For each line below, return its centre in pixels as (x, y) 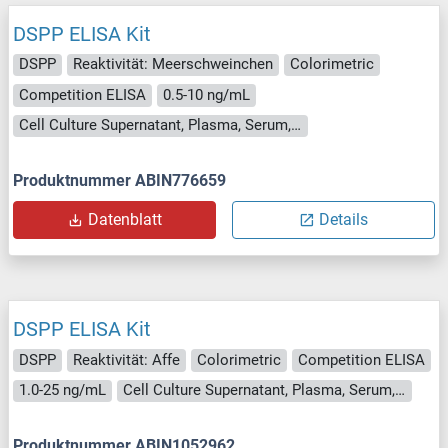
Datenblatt (124, 220)
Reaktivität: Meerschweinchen (173, 64)
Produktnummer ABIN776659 (119, 181)
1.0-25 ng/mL (62, 390)
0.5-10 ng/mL (206, 94)
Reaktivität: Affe (126, 359)
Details (343, 220)
